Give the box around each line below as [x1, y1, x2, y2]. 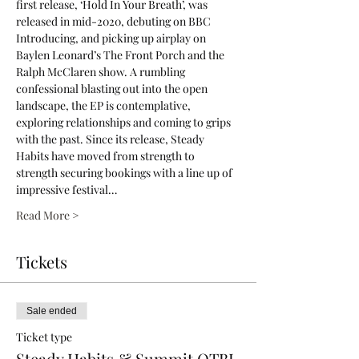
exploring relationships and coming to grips [16, 115, 233, 130]
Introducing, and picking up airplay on [16, 30, 208, 46]
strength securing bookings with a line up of [16, 165, 235, 180]
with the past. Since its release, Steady [16, 131, 207, 147]
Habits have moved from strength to [16, 148, 197, 163]
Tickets [16, 251, 67, 272]
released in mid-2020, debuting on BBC [16, 14, 213, 29]
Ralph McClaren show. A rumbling [16, 64, 188, 79]
